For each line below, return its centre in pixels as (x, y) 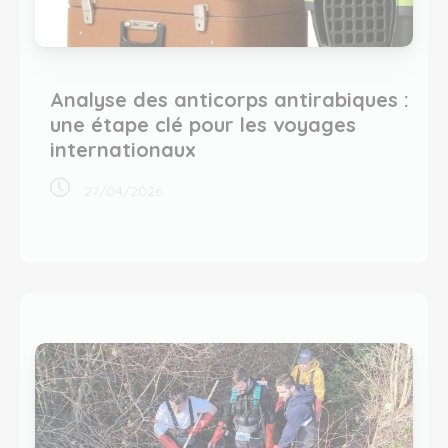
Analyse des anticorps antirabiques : (229, 99)
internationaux (123, 149)
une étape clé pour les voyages (203, 124)
